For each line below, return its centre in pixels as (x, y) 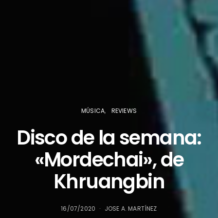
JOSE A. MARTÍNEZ (131, 208)
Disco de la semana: (109, 137)
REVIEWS (124, 110)
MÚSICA (93, 110)
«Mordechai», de (109, 159)
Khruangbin (109, 181)
